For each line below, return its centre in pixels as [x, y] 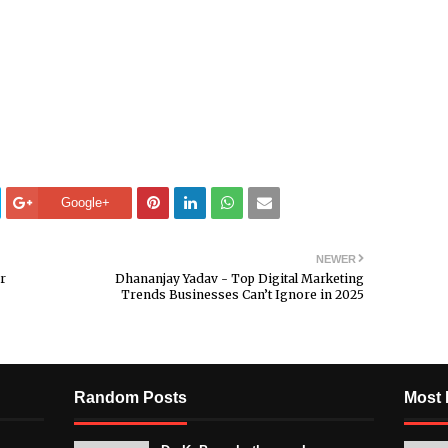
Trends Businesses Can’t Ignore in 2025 [242, 294]
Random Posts [130, 397]
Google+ [85, 202]
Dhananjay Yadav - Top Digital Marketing [239, 278]
